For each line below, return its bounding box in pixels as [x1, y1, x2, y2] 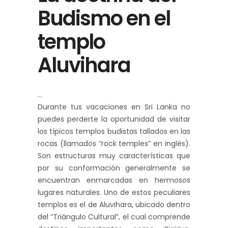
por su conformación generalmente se [38, 163, 190, 174]
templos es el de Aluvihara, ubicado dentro [38, 199, 190, 210]
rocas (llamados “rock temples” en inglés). [38, 138, 190, 149]
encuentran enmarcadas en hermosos [38, 175, 190, 186]
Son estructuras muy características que [38, 151, 190, 161]
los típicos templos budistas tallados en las [38, 126, 190, 137]
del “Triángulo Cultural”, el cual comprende [38, 212, 190, 222]
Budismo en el [38, 4, 170, 33]
